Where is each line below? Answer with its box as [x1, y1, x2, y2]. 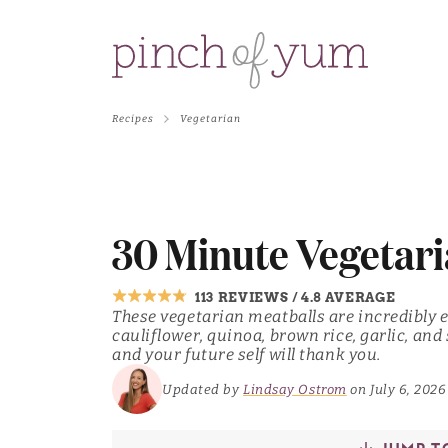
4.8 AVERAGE [301, 290, 396, 306]
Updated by [162, 381, 244, 397]
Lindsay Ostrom [243, 381, 347, 397]
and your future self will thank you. [112, 345, 381, 365]
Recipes [112, 113, 154, 126]
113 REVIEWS [195, 290, 289, 306]
